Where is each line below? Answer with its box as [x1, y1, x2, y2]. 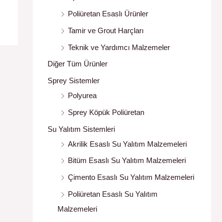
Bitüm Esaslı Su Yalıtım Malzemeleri [68, 156, 186, 165]
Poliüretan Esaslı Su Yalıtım [68, 189, 158, 198]
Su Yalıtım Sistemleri [48, 124, 115, 133]
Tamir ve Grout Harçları [68, 26, 144, 35]
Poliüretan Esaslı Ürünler [68, 9, 148, 18]
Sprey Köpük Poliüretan [68, 108, 144, 116]
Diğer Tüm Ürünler [48, 59, 108, 68]
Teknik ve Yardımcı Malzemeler [68, 43, 170, 52]
